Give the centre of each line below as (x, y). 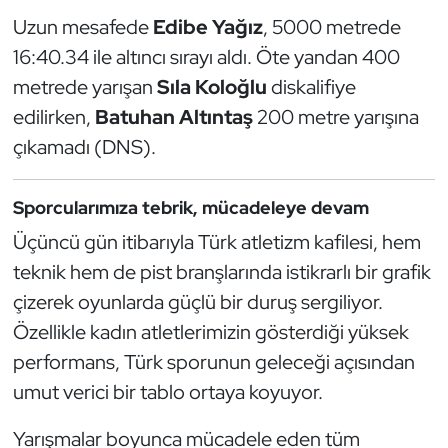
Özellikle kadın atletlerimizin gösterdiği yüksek (210, 331)
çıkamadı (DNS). (84, 147)
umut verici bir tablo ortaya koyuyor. (167, 391)
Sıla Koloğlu (211, 87)
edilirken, (53, 117)
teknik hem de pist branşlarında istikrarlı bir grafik (221, 271)
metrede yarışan (84, 87)
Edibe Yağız (207, 27)
